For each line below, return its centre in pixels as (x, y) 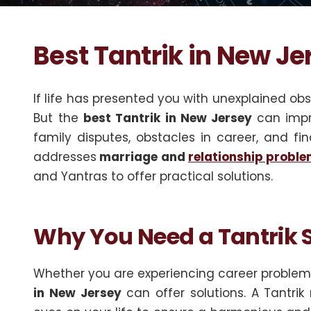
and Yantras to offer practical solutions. (153, 176)
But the (58, 118)
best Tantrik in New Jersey (170, 118)
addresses (65, 157)
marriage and (142, 157)
